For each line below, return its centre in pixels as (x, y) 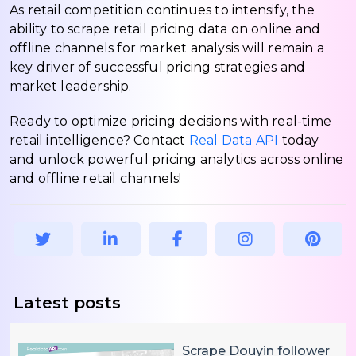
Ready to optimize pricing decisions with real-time (171, 121)
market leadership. (71, 86)
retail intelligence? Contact (99, 140)
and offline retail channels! (96, 178)
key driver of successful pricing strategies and (158, 67)
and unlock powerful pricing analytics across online (177, 159)
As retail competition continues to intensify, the (162, 10)
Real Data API (234, 140)
